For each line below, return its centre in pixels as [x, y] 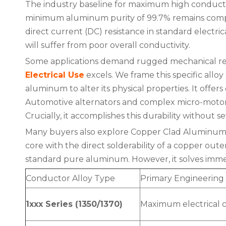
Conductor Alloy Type [70, 178]
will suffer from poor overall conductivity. [108, 45]
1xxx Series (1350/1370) [74, 204]
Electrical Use [55, 75]
